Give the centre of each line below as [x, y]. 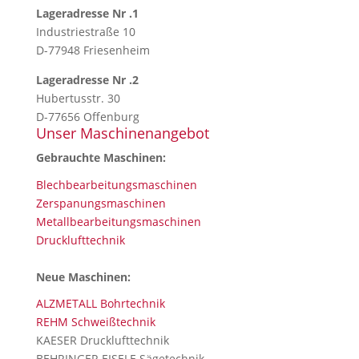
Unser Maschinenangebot [122, 133]
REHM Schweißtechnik [95, 322]
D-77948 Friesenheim [93, 50]
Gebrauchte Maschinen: [101, 157]
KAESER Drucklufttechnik [102, 340]
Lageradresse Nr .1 [87, 13]
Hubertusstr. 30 [78, 98]
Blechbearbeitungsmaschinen [116, 184]
